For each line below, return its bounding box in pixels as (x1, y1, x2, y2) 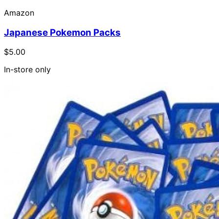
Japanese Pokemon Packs (4, 26, 121, 38)
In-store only (4, 65, 51, 75)
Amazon (4, 7, 34, 18)
